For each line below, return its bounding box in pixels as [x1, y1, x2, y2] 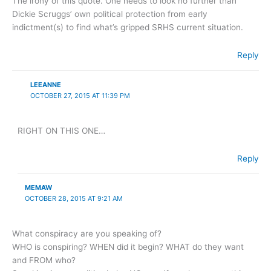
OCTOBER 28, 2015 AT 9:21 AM [24, 194, 123, 203]
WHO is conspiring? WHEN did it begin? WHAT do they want [12, 242, 244, 252]
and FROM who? [12, 255, 76, 266]
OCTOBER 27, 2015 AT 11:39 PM [30, 91, 130, 100]
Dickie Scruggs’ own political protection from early [12, 9, 207, 19]
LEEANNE [30, 80, 61, 89]
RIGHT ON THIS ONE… [18, 125, 106, 135]
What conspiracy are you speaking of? [12, 229, 162, 239]
